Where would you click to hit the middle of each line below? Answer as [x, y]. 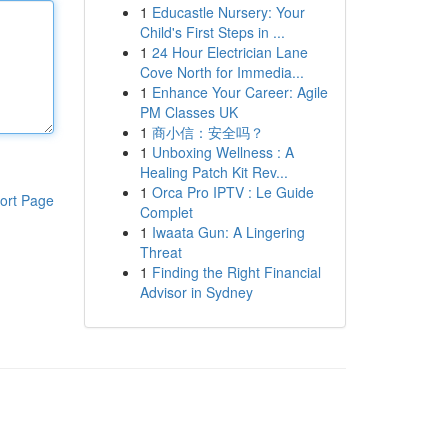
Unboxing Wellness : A [222, 152]
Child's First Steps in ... [212, 32]
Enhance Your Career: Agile [239, 92]
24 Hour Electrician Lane [229, 52]
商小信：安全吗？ [207, 132]
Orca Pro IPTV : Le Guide [232, 192]
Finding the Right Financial [236, 272]
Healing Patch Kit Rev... [213, 172]
